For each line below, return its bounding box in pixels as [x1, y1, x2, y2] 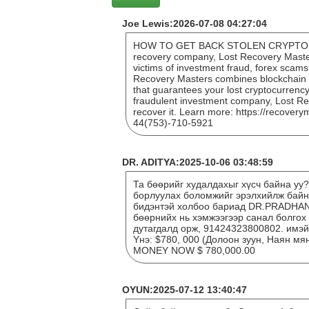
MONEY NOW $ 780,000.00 [133, 245, 255, 256]
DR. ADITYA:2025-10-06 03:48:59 [122, 157, 273, 168]
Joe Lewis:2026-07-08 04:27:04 [122, 18, 267, 29]
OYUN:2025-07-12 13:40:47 [122, 284, 247, 295]
